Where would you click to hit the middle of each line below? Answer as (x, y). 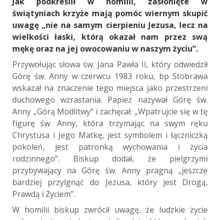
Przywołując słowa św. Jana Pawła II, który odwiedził (110, 64)
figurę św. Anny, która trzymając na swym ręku (110, 123)
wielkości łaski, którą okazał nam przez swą (110, 37)
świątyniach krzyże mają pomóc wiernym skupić (110, 13)
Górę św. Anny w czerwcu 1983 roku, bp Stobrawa (110, 76)
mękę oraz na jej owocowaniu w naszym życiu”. (105, 48)
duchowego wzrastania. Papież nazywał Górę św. (110, 99)
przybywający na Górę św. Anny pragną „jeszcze (110, 170)
